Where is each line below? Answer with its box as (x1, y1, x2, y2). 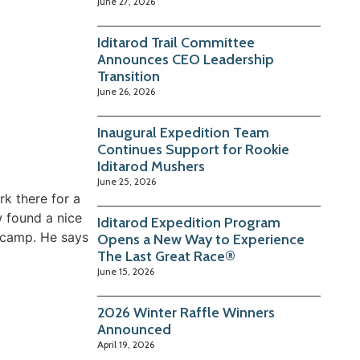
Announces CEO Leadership (97, 51, 275, 69)
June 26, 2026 (97, 85, 156, 98)
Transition (97, 67, 161, 86)
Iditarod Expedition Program (97, 214, 281, 232)
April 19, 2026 (97, 338, 155, 351)
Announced (97, 321, 172, 339)
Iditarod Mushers (97, 157, 206, 176)
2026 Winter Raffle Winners (97, 304, 276, 322)
